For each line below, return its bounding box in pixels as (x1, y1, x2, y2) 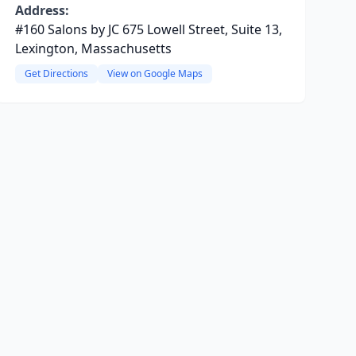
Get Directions (24, 67, 88, 80)
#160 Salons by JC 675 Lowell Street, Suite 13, (14, 21, 282, 38)
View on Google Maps (106, 67, 203, 80)
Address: (14, 2, 69, 19)
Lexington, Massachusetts (14, 40, 172, 57)
